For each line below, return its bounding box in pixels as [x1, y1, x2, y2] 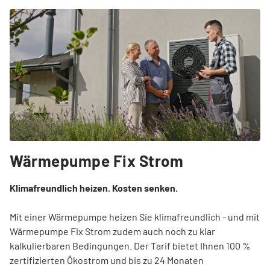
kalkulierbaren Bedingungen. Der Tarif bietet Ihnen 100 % [10, 240, 251, 252]
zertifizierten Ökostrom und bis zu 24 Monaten [10, 254, 204, 266]
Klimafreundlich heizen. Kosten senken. [10, 182, 178, 194]
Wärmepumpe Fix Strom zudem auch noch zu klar [10, 225, 215, 237]
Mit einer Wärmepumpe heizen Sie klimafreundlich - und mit [10, 211, 260, 223]
